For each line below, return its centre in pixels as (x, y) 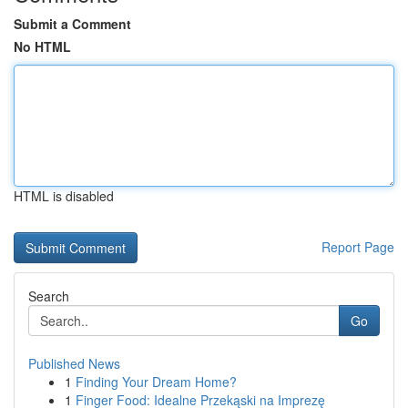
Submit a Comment (72, 24)
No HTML (42, 46)
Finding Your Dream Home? (156, 382)
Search (49, 296)
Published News (74, 363)
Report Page (358, 247)
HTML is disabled (64, 196)
